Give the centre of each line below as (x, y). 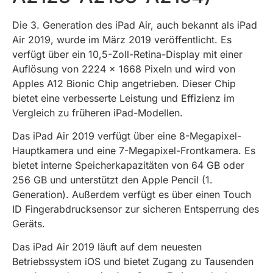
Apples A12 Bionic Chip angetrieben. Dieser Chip (124, 83)
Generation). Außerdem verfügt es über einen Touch (132, 195)
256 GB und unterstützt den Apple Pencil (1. (112, 180)
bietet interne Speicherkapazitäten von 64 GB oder (128, 165)
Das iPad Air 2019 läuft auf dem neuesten (107, 247)
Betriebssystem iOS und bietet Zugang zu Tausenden (133, 262)
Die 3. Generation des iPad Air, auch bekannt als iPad (135, 25)
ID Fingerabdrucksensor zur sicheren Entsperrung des (136, 209)
